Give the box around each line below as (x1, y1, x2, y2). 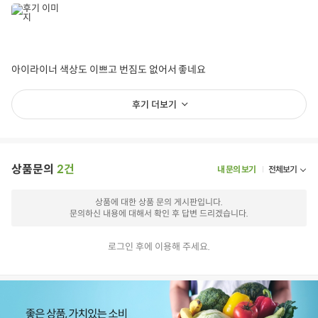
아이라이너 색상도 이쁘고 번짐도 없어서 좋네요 (11, 62, 207, 76)
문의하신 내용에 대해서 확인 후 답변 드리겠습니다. (70, 208, 248, 219)
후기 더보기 (132, 99, 177, 111)
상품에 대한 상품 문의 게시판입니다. (95, 197, 223, 208)
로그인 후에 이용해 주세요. (108, 241, 210, 253)
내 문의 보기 (217, 164, 256, 175)
